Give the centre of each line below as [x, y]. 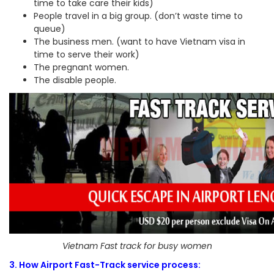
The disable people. [75, 80]
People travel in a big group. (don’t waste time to [138, 16]
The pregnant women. [81, 67]
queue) [50, 29]
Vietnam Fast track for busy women [137, 246]
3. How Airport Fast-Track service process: [105, 265]
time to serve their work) [87, 54]
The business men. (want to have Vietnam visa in [139, 42]
